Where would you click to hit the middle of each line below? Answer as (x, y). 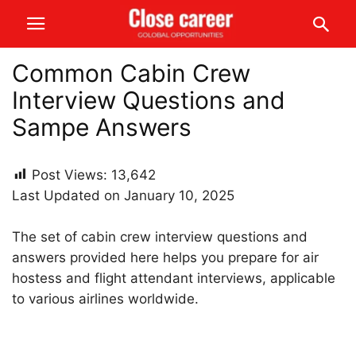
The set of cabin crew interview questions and (160, 237)
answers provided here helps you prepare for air (165, 257)
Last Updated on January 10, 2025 (123, 195)
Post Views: (70, 175)
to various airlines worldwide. (105, 299)
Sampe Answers (102, 127)
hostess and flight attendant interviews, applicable (174, 278)
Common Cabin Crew (131, 73)
